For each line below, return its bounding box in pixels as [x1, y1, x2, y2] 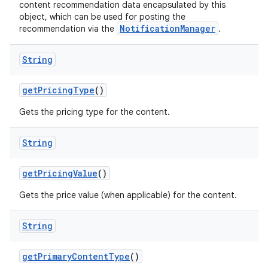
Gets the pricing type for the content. [19, 106, 170, 117]
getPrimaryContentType [22, 251, 130, 262]
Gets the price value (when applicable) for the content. [19, 190, 237, 200]
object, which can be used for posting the [19, 11, 185, 22]
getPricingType [22, 84, 95, 96]
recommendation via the [19, 23, 117, 34]
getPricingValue [22, 167, 98, 179]
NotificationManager [120, 23, 215, 34]
